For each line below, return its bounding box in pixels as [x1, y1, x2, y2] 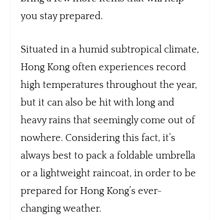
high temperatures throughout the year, [21, 79, 197, 90]
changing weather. [21, 203, 102, 214]
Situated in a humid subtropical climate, [21, 44, 199, 55]
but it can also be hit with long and [21, 97, 175, 108]
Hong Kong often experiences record [21, 61, 187, 73]
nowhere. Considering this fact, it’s [21, 132, 176, 143]
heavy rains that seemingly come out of [21, 114, 195, 126]
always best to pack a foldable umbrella [21, 150, 196, 161]
